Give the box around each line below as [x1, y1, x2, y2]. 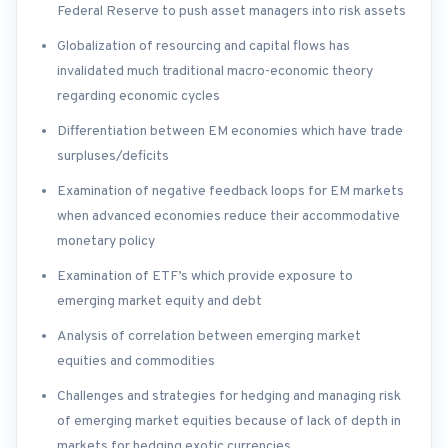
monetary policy [57, 233, 155, 251]
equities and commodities [57, 353, 215, 371]
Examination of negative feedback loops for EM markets [57, 183, 404, 201]
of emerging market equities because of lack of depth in [57, 413, 401, 431]
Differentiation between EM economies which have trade [57, 123, 403, 141]
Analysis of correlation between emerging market [57, 328, 361, 346]
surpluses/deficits [57, 148, 169, 166]
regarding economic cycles [57, 88, 220, 106]
